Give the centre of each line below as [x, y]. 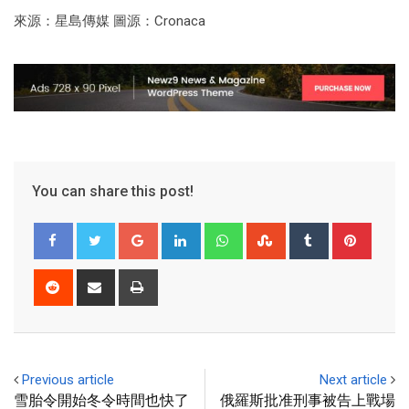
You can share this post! [113, 191]
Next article [353, 380]
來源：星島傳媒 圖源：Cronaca [110, 21]
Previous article [68, 380]
